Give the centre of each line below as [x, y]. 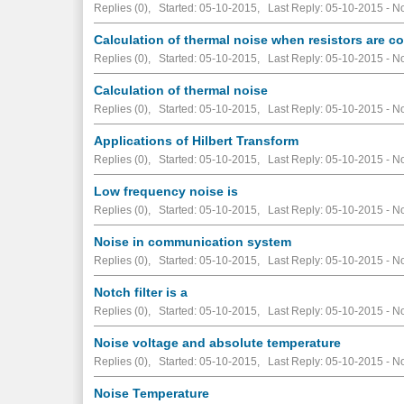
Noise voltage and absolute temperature [218, 342]
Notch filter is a [141, 292]
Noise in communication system [193, 241]
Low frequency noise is [166, 191]
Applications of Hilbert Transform [197, 140]
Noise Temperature [152, 393]
